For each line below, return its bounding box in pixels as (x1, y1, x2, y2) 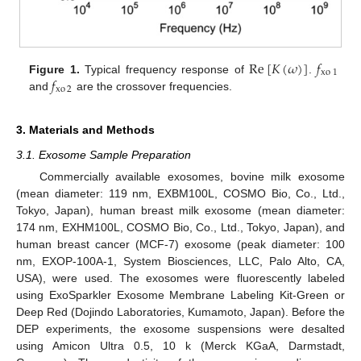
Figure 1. (29, 63, 80, 76)
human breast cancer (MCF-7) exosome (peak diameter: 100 (16, 238, 345, 251)
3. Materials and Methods (16, 122, 155, 136)
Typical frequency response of (79, 63, 250, 76)
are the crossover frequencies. (73, 80, 232, 93)
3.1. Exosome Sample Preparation (16, 147, 191, 161)
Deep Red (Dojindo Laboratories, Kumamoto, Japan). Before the (16, 305, 345, 318)
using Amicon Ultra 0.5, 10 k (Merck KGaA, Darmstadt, (16, 339, 345, 352)
